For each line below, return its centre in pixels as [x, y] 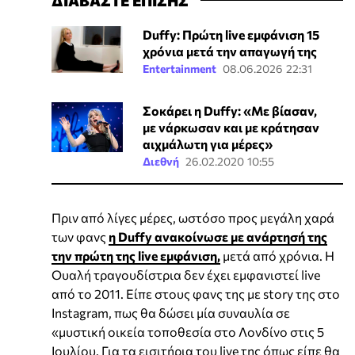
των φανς [80, 236]
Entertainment [179, 68]
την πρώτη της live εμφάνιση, [136, 255]
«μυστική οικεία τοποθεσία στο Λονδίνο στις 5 [188, 331]
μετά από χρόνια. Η [277, 255]
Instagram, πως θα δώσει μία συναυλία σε [171, 312]
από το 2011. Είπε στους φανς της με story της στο [196, 293]
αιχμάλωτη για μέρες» [207, 143]
